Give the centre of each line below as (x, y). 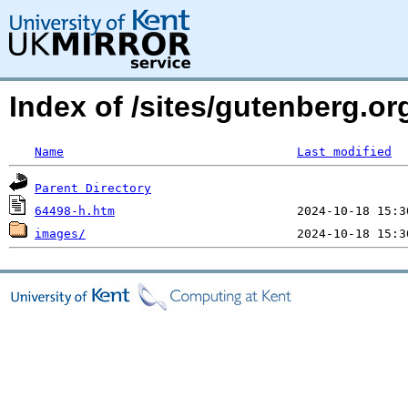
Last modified (344, 152)
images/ (60, 234)
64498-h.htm (75, 211)
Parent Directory (93, 188)
